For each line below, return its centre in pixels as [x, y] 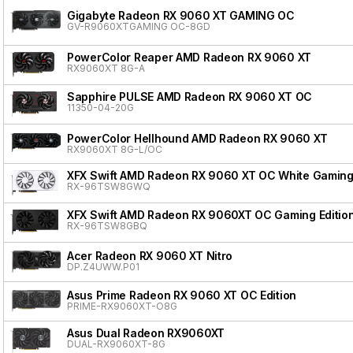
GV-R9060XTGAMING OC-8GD [139, 26]
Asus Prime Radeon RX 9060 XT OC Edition [182, 295]
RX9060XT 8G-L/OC [115, 149]
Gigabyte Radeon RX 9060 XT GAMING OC [181, 15]
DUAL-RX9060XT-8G [116, 344]
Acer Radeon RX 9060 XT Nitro [150, 255]
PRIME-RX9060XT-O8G [122, 306]
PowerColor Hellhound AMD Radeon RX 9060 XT [197, 138]
